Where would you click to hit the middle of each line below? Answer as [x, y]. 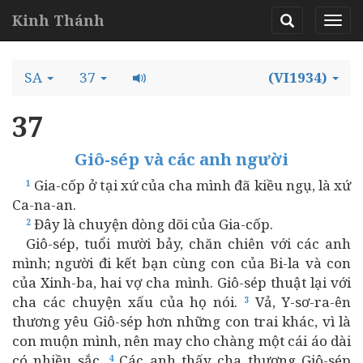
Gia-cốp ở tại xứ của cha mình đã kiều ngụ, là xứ [191, 185]
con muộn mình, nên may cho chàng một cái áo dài [181, 341]
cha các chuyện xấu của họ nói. [128, 302]
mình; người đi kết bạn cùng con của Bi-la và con [181, 263]
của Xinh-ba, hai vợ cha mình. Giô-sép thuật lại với [181, 282]
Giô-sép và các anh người [181, 159]
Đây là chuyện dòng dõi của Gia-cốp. [152, 224]
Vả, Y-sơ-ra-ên [300, 302]
